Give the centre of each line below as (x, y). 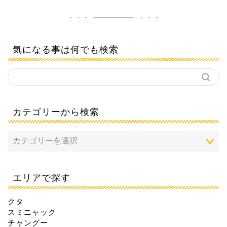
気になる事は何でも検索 (66, 49)
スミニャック (32, 212)
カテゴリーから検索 (56, 112)
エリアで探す (42, 178)
